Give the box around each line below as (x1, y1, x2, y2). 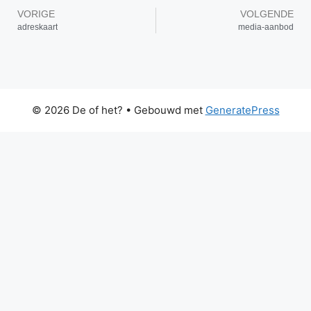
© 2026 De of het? (31, 103, 123, 117)
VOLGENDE (240, 9, 294, 19)
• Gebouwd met (122, 103, 205, 117)
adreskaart (17, 22, 58, 32)
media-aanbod (238, 22, 294, 32)
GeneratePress (205, 103, 280, 117)
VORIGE (17, 9, 55, 19)
